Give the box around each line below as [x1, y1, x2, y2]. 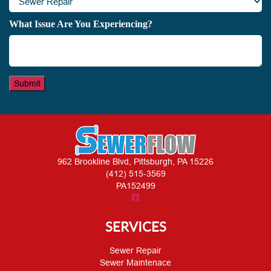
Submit [14, 78, 41, 88]
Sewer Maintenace [100, 257, 171, 267]
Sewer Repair [109, 245, 162, 255]
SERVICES [105, 218, 166, 235]
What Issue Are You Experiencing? [9, 18, 152, 29]
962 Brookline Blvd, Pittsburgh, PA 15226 [57, 156, 214, 166]
